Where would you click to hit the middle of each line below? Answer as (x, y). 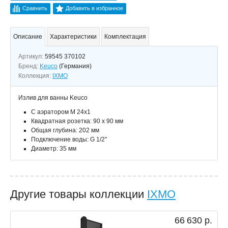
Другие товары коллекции (79, 194)
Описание (28, 37)
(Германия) (75, 66)
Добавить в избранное (94, 8)
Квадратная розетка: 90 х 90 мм (77, 121)
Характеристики (73, 37)
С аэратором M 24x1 (61, 112)
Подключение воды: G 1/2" (69, 139)
